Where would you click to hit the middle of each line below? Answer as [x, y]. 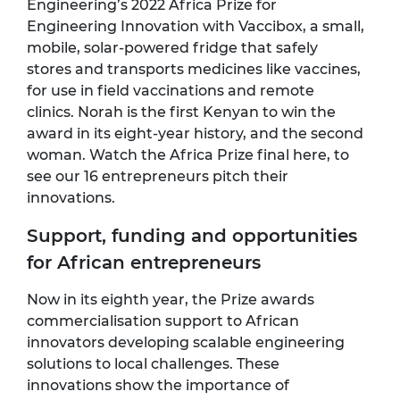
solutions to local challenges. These [153, 364]
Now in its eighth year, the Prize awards [171, 300]
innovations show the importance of [158, 386]
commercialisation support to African [163, 321]
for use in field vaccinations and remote [171, 91]
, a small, [333, 27]
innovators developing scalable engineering [186, 343]
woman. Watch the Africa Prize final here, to [188, 155]
